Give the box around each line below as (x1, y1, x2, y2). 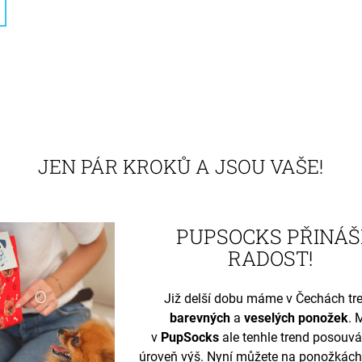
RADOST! (228, 244, 314, 271)
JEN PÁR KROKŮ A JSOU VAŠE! (38, 153, 324, 179)
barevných (169, 309, 230, 326)
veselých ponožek (240, 309, 348, 326)
